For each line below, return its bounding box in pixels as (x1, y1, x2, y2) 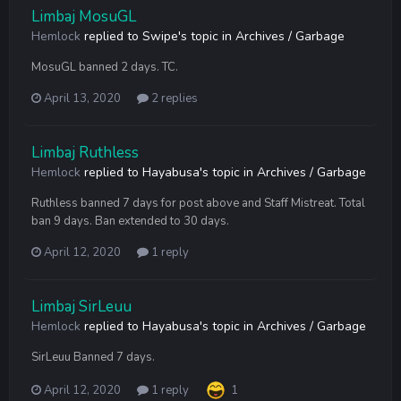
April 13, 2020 (44, 90, 121, 107)
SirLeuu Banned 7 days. (31, 348, 155, 365)
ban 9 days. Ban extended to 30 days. (31, 212, 229, 229)
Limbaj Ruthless (31, 141, 139, 163)
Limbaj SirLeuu (31, 295, 132, 317)
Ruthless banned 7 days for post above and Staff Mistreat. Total (31, 194, 365, 211)
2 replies (149, 90, 198, 107)
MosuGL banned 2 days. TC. (31, 58, 178, 75)
